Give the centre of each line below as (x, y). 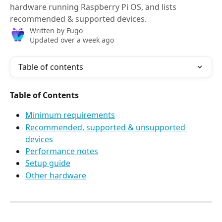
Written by (48, 30)
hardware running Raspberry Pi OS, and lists (93, 7)
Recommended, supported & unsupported (106, 127)
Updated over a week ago (72, 40)
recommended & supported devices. (78, 19)
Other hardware (56, 175)
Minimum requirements (70, 115)
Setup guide (48, 163)
